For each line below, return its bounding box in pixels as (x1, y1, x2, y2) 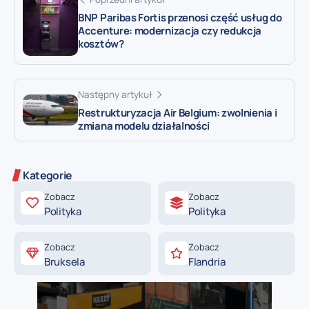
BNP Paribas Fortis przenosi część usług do (78, 10, 282, 25)
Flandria (188, 254, 226, 269)
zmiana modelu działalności (78, 118, 210, 133)
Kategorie (23, 167, 72, 183)
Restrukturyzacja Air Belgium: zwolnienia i (78, 105, 277, 120)
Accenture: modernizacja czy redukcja (78, 23, 262, 38)
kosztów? (78, 36, 124, 51)
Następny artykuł (78, 88, 152, 101)
